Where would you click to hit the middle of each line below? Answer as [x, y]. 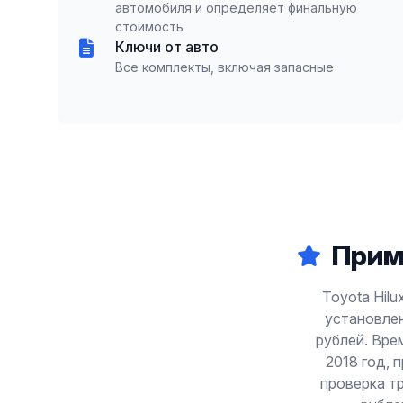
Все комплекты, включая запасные [224, 67]
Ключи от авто [167, 47]
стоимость [149, 27]
